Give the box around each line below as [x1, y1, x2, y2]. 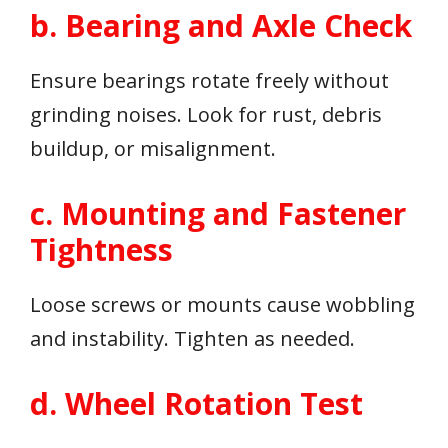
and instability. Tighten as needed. [30, 325, 355, 353]
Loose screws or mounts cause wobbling [30, 291, 415, 319]
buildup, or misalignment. [30, 135, 276, 163]
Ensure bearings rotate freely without [30, 67, 389, 95]
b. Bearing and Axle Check [30, 5, 412, 47]
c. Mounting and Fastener [30, 193, 406, 235]
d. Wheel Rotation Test [30, 383, 363, 425]
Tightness [30, 229, 173, 271]
